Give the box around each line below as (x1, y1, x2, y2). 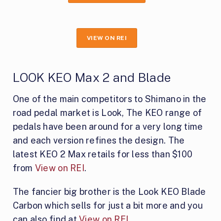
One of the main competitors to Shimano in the (12, 94, 207, 105)
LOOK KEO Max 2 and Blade (12, 70, 171, 85)
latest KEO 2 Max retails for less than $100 (12, 149, 193, 160)
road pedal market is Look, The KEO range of (12, 108, 202, 118)
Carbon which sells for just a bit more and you (12, 200, 203, 211)
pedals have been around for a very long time (12, 121, 203, 132)
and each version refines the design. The (12, 135, 185, 146)
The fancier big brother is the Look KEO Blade (12, 186, 206, 197)
